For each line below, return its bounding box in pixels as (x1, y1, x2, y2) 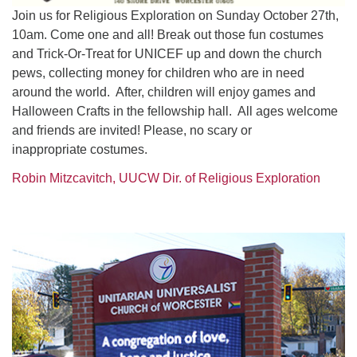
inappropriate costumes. (12, 143, 147, 156)
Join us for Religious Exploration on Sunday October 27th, (12, 9, 339, 22)
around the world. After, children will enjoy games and (12, 85, 316, 99)
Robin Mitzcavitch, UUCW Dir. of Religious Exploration (12, 171, 320, 185)
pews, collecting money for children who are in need (12, 66, 304, 80)
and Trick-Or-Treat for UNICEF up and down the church (12, 47, 322, 61)
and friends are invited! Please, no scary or (12, 124, 252, 137)
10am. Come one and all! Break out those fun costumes (12, 28, 324, 41)
